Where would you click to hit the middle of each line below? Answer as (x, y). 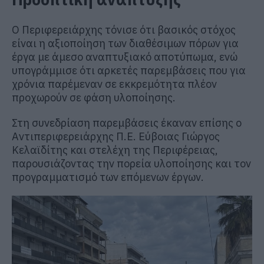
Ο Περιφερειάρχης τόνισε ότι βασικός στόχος (124, 29)
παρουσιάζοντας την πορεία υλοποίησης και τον (131, 163)
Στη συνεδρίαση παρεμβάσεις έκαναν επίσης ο (127, 123)
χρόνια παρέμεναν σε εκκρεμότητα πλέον (114, 84)
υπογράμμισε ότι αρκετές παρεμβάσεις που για (129, 70)
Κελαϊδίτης (40, 150)
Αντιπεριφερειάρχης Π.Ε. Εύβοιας (97, 136)
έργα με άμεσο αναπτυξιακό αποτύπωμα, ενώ (125, 57)
